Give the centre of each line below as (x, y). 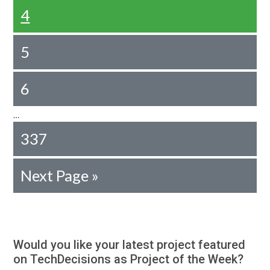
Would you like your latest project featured (130, 245)
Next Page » (60, 175)
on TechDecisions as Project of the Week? (129, 259)
